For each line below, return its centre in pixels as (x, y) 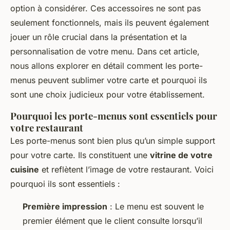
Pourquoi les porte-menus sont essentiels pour (114, 116)
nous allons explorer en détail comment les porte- (107, 66)
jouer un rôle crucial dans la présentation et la (99, 37)
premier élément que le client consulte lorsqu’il (112, 221)
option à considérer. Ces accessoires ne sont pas (106, 8)
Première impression (65, 207)
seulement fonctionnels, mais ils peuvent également (110, 23)
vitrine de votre (181, 155)
